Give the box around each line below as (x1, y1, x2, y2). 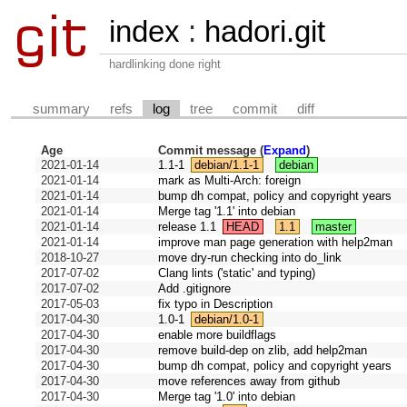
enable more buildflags (158, 328, 277, 342)
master (315, 220, 352, 234)
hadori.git (204, 15, 325, 48)
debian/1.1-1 (194, 158, 260, 173)
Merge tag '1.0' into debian (158, 390, 296, 404)
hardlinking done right (109, 57, 221, 71)
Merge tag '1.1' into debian (158, 204, 296, 219)
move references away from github (158, 374, 341, 389)
